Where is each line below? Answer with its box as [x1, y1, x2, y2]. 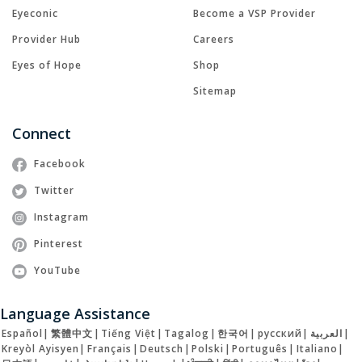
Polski [192, 341, 225, 356]
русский [257, 326, 302, 341]
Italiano [296, 341, 338, 356]
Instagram [34, 210, 89, 225]
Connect [12, 124, 71, 144]
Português [232, 341, 288, 356]
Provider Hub [12, 32, 81, 47]
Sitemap [193, 84, 237, 99]
